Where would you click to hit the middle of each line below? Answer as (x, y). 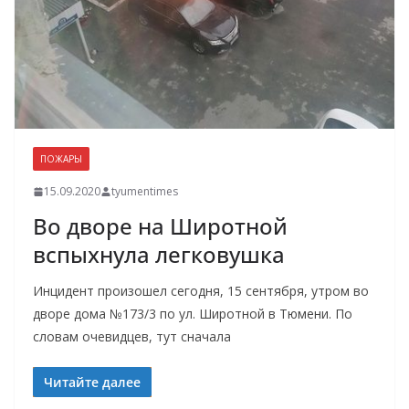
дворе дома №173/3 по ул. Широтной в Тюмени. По (193, 314)
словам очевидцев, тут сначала (132, 337)
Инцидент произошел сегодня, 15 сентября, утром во (201, 291)
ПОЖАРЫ (61, 159)
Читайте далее (92, 383)
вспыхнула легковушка (159, 255)
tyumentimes (145, 192)
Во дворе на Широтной (160, 226)
